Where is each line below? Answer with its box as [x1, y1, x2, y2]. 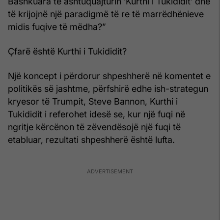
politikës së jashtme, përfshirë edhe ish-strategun [8, 83, 208, 94]
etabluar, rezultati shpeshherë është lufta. [8, 134, 175, 145]
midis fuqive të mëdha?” [8, 21, 106, 32]
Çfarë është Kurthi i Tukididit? [8, 46, 127, 56]
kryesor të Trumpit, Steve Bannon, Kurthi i [8, 96, 178, 107]
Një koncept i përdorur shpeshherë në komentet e [8, 70, 211, 81]
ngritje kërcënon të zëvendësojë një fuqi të [8, 121, 181, 132]
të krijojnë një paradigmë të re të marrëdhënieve [8, 8, 204, 19]
